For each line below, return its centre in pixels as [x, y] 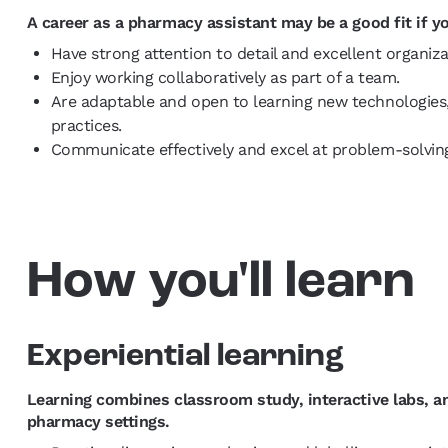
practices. [88, 126]
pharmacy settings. [98, 422]
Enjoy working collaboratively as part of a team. [229, 78]
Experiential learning [185, 357]
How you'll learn [220, 284]
